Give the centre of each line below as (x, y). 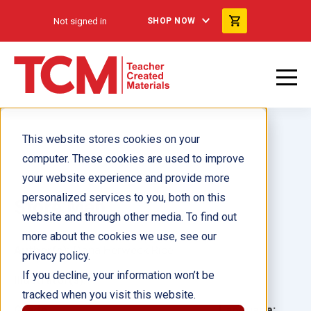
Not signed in (80, 21)
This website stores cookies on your (111, 139)
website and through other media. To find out (129, 217)
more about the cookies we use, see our (119, 236)
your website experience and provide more (126, 178)
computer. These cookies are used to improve (133, 159)
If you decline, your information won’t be (118, 275)
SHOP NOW (171, 21)
